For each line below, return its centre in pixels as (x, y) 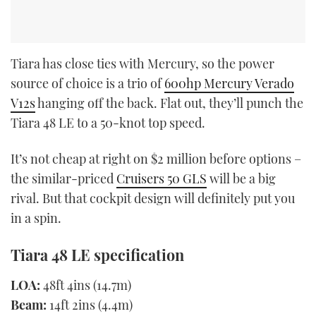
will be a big (241, 179)
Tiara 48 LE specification (97, 254)
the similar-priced (63, 179)
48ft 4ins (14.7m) (86, 285)
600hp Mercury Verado (229, 83)
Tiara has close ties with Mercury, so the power (142, 63)
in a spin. (36, 218)
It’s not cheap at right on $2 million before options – (156, 159)
